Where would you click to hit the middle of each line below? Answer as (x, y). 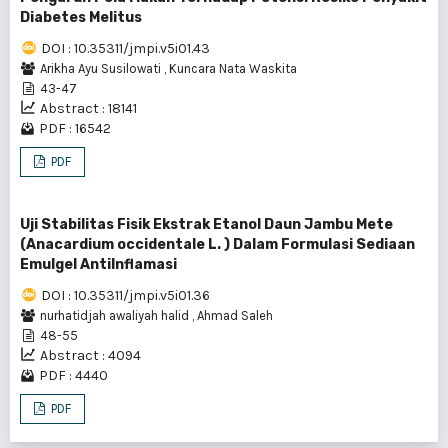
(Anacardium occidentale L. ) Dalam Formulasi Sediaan (217, 244)
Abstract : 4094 (90, 355)
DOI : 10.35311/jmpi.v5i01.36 (125, 295)
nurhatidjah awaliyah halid (115, 315)
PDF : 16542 (75, 128)
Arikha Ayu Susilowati (101, 68)
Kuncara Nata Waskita (232, 68)
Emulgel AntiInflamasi (98, 264)
